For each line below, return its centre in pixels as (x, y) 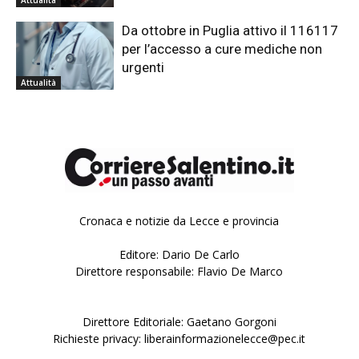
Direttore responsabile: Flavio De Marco (179, 272)
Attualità (38, 83)
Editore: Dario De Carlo (179, 255)
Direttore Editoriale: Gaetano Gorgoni (179, 322)
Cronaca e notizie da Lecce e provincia (179, 221)
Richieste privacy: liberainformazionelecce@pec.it (179, 339)
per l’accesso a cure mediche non (222, 48)
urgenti (143, 67)
